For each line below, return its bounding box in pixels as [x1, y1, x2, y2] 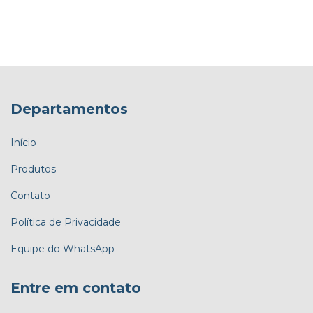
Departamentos [10, 101, 128, 117]
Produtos [10, 162, 56, 175]
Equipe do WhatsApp [10, 242, 115, 255]
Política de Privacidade [10, 215, 121, 228]
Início [10, 136, 36, 149]
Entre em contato [10, 279, 141, 296]
